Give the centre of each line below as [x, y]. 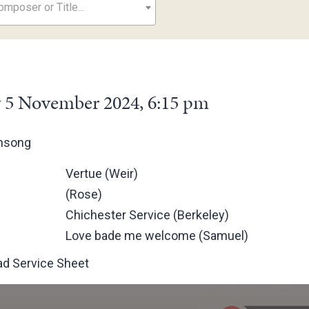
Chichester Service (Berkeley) [148, 215]
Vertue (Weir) [102, 173]
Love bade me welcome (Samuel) [157, 236]
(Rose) [84, 194]
